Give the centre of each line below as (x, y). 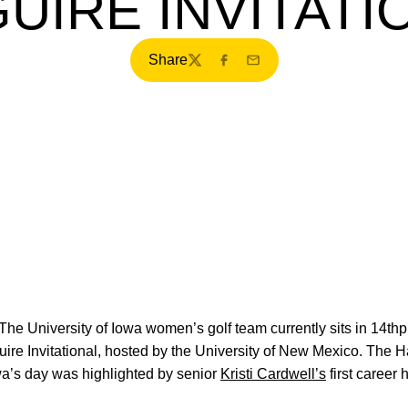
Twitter (208, 69)
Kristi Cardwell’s (273, 374)
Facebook (248, 69)
